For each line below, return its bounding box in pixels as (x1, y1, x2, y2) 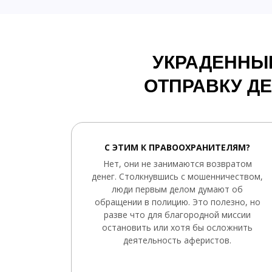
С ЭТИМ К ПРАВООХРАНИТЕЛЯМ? (104, 141, 250, 153)
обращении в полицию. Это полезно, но (94, 196, 260, 208)
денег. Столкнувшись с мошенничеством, (92, 171, 263, 182)
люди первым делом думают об (112, 183, 243, 195)
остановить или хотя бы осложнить (102, 222, 253, 233)
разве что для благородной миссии (104, 209, 251, 220)
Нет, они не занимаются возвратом (103, 158, 252, 169)
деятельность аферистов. (123, 234, 231, 246)
